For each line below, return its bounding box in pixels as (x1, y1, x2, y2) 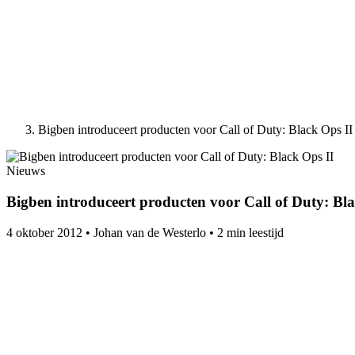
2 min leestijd (217, 225, 284, 239)
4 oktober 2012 (6, 225, 82, 239)
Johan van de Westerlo (94, 225, 206, 239)
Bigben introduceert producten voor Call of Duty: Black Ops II (38, 123, 353, 137)
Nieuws (6, 164, 45, 178)
